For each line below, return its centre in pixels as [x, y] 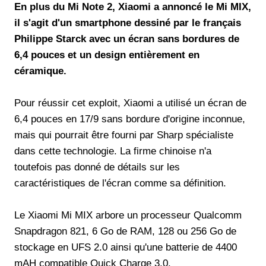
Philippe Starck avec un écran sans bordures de [127, 39]
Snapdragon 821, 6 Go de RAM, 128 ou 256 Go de [125, 231]
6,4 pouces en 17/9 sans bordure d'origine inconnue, [130, 119]
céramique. [40, 71]
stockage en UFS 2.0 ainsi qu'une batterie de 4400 [126, 247]
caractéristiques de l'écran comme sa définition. [120, 183]
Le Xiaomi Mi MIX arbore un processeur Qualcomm [128, 215]
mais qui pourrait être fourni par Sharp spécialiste [124, 135]
